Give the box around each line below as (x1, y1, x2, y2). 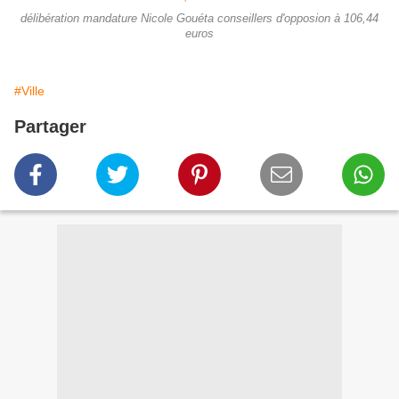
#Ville (14, 84, 45, 99)
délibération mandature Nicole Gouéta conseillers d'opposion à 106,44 (20, 12, 379, 26)
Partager (14, 117, 86, 137)
